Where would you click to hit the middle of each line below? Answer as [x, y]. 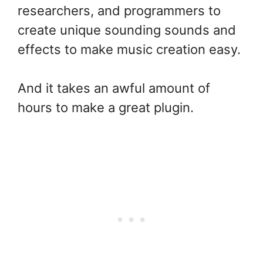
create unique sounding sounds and [127, 30]
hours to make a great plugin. [106, 108]
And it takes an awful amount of [114, 88]
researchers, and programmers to [119, 11]
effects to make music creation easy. [129, 50]
